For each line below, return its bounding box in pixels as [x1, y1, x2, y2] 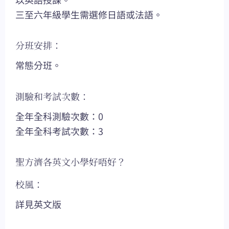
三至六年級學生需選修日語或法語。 [15, 7, 163, 21]
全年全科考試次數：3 [15, 124, 103, 138]
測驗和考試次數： [15, 89, 89, 103]
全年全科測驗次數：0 [15, 109, 103, 123]
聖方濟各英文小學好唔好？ [15, 155, 126, 169]
